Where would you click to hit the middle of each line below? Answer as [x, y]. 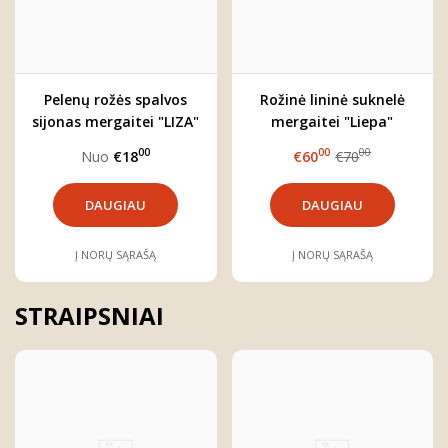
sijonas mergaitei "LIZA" [116, 121]
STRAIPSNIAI [89, 315]
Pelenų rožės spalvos [116, 99]
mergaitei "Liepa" [332, 121]
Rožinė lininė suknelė [332, 99]
